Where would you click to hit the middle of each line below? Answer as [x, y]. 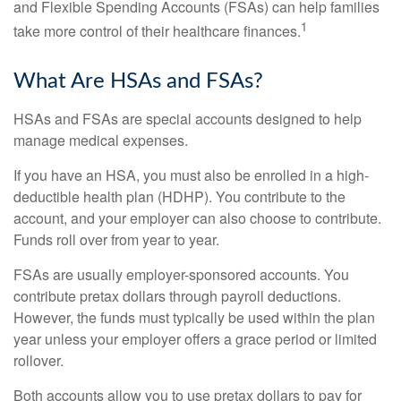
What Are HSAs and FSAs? [138, 82]
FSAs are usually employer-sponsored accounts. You [181, 275]
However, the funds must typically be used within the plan [194, 318]
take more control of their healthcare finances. [157, 31]
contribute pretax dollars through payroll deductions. [177, 296]
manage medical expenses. [101, 141]
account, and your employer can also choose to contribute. [197, 218]
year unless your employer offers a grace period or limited [195, 339]
